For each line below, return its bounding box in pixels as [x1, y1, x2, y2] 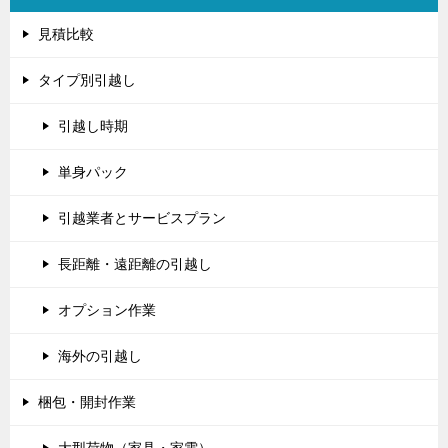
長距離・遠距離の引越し [58, 255, 212, 272]
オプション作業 [58, 301, 156, 318]
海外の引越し [58, 347, 142, 364]
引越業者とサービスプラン [58, 209, 226, 226]
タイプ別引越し [38, 71, 136, 88]
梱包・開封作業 [38, 393, 136, 410]
